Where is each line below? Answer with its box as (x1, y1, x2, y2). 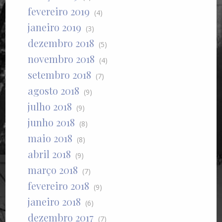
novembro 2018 (28, 52, 95, 65)
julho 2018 (28, 99, 72, 113)
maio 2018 (28, 131, 73, 145)
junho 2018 (28, 115, 75, 129)
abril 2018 (28, 147, 71, 161)
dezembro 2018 (28, 36, 95, 50)
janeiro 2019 (28, 20, 82, 34)
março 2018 (28, 163, 78, 176)
